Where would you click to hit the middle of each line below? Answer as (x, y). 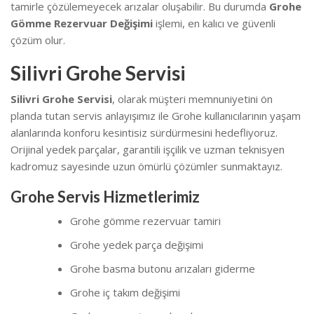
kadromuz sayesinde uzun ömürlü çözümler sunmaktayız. (146, 166)
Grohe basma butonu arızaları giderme (163, 268)
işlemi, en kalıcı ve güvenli (214, 23)
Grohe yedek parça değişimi (137, 244)
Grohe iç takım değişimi (125, 292)
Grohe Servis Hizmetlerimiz (105, 196)
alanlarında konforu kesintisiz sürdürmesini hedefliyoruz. (144, 132)
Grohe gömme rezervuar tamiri (145, 220)
